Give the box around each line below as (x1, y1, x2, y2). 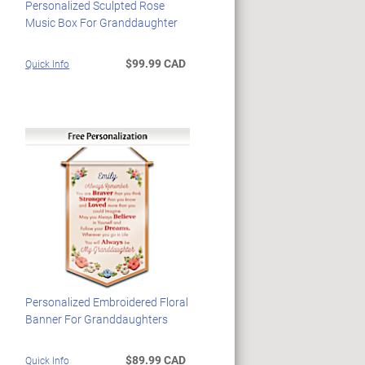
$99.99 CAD (125, 55, 186, 71)
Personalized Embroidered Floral (25, 294, 189, 310)
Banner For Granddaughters (25, 311, 169, 328)
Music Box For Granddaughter (25, 14, 178, 30)
